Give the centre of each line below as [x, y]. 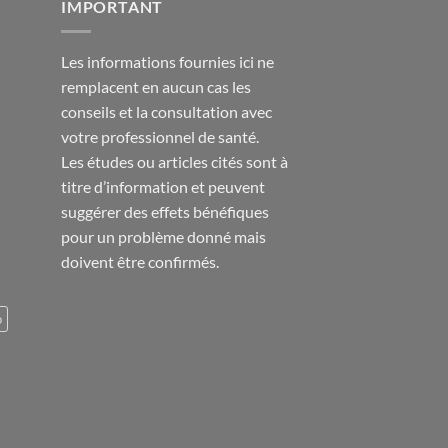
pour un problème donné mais [163, 236]
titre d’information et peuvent [163, 186]
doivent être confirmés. [140, 261]
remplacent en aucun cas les [156, 86]
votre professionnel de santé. [160, 136]
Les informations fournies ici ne [167, 61]
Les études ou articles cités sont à [174, 161]
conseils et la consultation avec [166, 111]
